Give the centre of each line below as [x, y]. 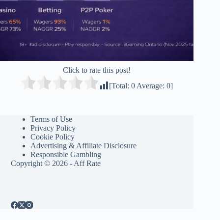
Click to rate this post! [97, 70]
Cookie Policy [53, 137]
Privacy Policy [53, 128]
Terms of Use [52, 119]
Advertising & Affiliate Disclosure [84, 146]
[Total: [120, 86]
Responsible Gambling [66, 155]
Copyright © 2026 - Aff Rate [56, 164]
